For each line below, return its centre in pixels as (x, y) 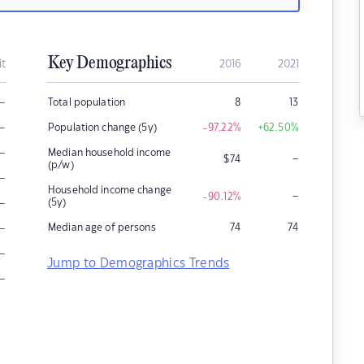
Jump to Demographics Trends (139, 264)
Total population (87, 102)
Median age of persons (102, 227)
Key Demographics (110, 63)
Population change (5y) (102, 128)
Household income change (110, 190)
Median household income (109, 153)
